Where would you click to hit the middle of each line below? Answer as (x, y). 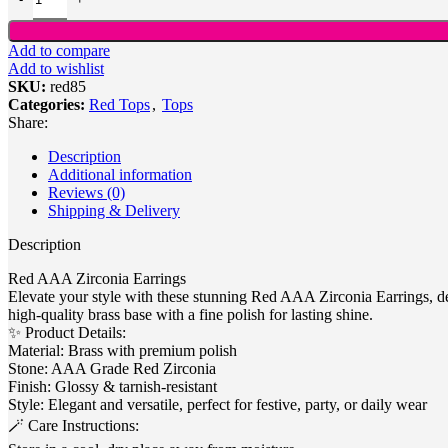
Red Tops (119, 105)
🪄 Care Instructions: (73, 426)
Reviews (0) (86, 193)
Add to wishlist (56, 69)
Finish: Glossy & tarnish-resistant (112, 387)
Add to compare (59, 51)
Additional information (120, 175)
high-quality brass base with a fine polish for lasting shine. (190, 315)
